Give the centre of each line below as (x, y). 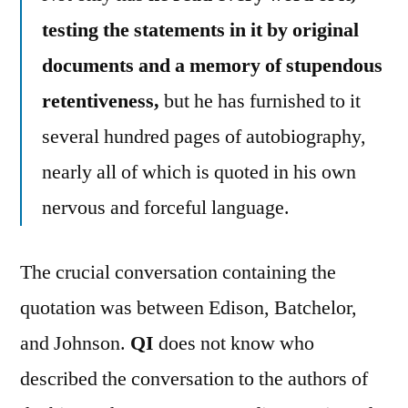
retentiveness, (101, 102)
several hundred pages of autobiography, (204, 137)
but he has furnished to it (260, 102)
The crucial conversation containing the (178, 273)
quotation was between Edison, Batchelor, (189, 308)
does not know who (234, 344)
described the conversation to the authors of (194, 379)
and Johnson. (75, 344)
